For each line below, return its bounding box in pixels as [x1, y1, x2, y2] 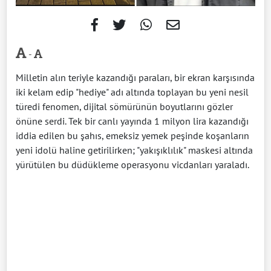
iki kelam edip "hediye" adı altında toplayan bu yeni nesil [16, 86, 249, 98]
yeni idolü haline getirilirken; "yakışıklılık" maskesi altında [16, 144, 253, 156]
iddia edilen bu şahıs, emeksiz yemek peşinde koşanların [16, 129, 249, 142]
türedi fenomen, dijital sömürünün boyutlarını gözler [16, 100, 233, 113]
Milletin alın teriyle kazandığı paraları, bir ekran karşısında [16, 71, 255, 83]
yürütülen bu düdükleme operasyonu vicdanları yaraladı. [16, 158, 249, 171]
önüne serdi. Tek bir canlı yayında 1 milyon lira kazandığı [16, 115, 249, 127]
